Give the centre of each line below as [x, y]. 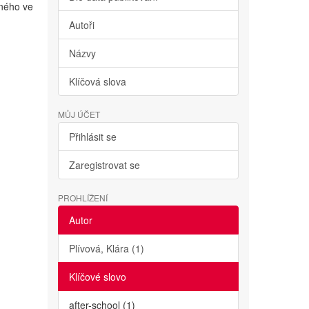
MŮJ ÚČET [79, 114]
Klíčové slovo [97, 277]
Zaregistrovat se [104, 165]
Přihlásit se [92, 137]
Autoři [81, 25]
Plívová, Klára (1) [106, 248]
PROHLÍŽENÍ [82, 198]
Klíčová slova [97, 81]
